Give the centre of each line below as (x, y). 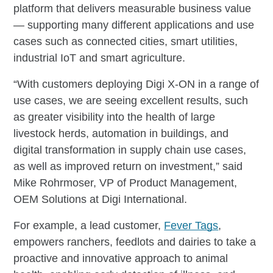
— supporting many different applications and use (134, 25)
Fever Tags (191, 225)
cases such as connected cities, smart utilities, (126, 41)
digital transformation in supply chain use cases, (130, 150)
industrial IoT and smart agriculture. (100, 58)
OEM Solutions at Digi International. (101, 199)
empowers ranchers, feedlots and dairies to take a (135, 242)
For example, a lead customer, (89, 225)
